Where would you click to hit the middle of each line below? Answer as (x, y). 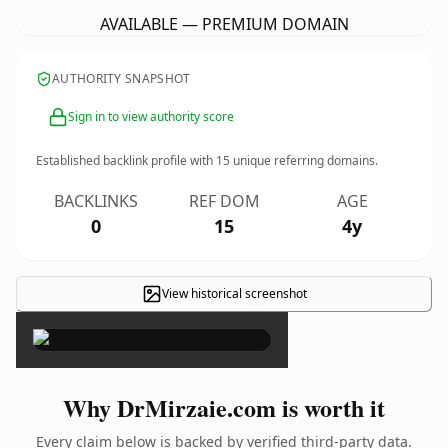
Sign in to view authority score (151, 116)
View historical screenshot (234, 293)
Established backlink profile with (126, 160)
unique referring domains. (304, 160)
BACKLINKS (96, 201)
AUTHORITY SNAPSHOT (121, 78)
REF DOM (224, 201)
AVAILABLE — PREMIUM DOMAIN (224, 24)
